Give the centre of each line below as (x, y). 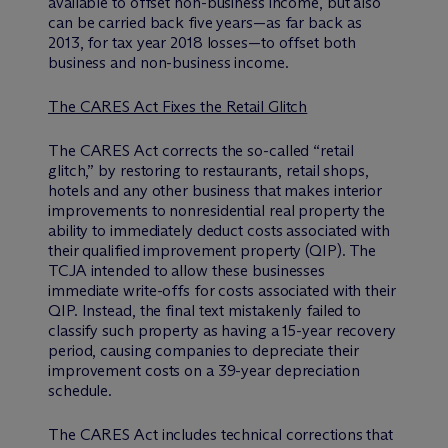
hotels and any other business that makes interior (215, 190)
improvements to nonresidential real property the (217, 210)
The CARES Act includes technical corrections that (221, 434)
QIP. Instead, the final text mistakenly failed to (205, 310)
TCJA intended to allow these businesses (187, 270)
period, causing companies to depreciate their (203, 350)
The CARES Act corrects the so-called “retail (201, 150)
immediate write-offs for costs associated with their (222, 290)
